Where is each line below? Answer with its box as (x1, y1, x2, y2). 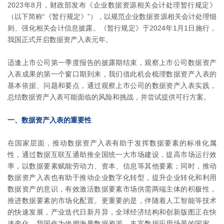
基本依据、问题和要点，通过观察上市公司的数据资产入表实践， (7, 81, 216, 89)
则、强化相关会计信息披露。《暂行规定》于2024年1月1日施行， (7, 24, 216, 32)
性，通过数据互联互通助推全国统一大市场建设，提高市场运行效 (7, 150, 216, 158)
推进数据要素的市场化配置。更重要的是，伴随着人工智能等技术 (7, 196, 216, 204)
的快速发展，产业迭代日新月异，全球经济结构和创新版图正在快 (7, 208, 216, 216)
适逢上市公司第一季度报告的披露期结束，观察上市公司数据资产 (7, 58, 216, 66)
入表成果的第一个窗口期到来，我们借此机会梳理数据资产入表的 (7, 70, 216, 78)
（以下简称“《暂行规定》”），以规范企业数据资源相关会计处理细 (7, 12, 216, 20)
